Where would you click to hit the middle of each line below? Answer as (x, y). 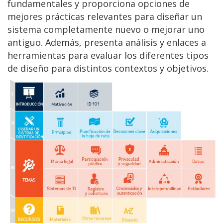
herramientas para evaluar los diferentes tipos (108, 55)
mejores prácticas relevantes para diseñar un (105, 16)
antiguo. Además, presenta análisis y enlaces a (107, 42)
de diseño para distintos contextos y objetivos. (108, 68)
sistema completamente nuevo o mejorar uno (106, 29)
